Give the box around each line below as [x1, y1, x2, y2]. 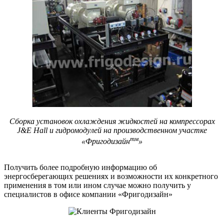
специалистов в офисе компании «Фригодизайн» [4, 190, 172, 199]
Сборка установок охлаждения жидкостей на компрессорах [9, 117, 215, 126]
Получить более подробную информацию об [4, 163, 157, 172]
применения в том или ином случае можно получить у [4, 181, 191, 190]
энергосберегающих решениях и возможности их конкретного [4, 172, 218, 181]
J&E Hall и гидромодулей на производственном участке [17, 126, 207, 135]
